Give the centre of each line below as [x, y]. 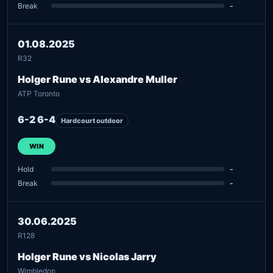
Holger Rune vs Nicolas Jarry [87, 256]
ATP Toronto [39, 93]
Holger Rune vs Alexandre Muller [97, 79]
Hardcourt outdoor [92, 120]
